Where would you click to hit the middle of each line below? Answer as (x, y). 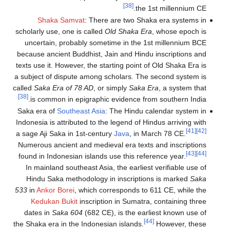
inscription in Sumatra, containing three (142, 202)
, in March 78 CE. (157, 134)
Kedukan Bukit (54, 202)
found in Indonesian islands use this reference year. (102, 156)
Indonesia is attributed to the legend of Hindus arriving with (111, 122)
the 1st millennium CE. (171, 8)
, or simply (111, 88)
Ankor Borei (55, 190)
